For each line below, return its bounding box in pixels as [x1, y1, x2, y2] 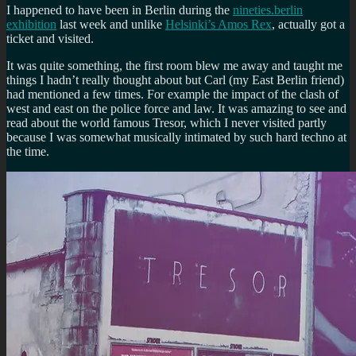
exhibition [6, 17, 56, 31]
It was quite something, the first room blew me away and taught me [6, 58, 342, 72]
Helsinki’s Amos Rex [165, 17, 272, 31]
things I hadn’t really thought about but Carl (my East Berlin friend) [6, 72, 344, 87]
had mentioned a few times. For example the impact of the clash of [6, 87, 339, 101]
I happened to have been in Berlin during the [6, 2, 233, 17]
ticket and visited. [6, 31, 94, 45]
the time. [6, 144, 49, 158]
